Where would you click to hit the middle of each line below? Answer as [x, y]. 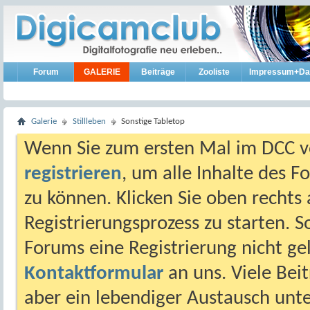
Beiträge [158, 72]
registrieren [73, 174]
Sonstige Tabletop [153, 121]
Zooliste [214, 72]
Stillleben [89, 121]
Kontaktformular [94, 274]
